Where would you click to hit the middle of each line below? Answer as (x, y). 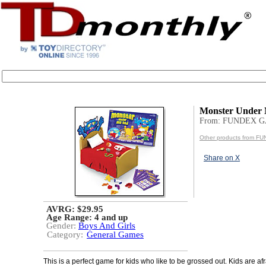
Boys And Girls (107, 226)
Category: (65, 235)
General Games (115, 235)
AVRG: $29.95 (75, 209)
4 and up (111, 217)
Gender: (62, 226)
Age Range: (70, 217)
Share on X (222, 158)
